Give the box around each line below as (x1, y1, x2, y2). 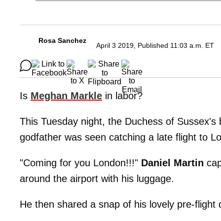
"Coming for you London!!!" (20, 157, 141, 169)
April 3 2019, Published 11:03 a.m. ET (96, 41, 214, 50)
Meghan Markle (31, 90, 102, 102)
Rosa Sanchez (38, 37, 86, 45)
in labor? (102, 90, 143, 102)
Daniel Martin (141, 157, 204, 169)
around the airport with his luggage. (20, 173, 174, 184)
